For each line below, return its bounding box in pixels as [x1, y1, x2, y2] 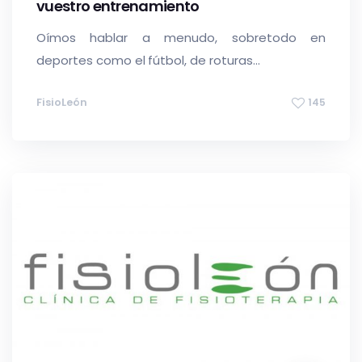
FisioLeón [36, 95, 87, 109]
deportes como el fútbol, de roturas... [36, 51, 260, 69]
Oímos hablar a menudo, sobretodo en [36, 28, 326, 46]
